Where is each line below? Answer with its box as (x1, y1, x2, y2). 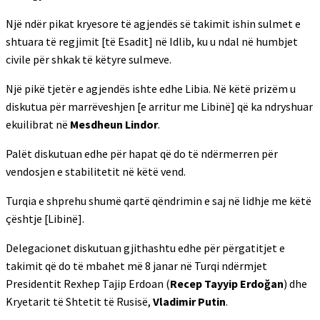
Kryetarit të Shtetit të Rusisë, (6, 294, 153, 309)
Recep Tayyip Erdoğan (170, 276, 284, 291)
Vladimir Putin (153, 294, 226, 309)
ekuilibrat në (6, 117, 70, 131)
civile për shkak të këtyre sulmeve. (6, 52, 171, 66)
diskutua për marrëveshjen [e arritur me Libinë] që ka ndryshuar (6, 99, 313, 114)
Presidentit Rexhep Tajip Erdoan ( (6, 276, 170, 291)
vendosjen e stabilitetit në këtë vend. (6, 164, 186, 179)
